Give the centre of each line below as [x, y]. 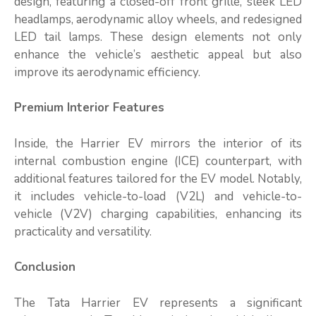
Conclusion [45, 267]
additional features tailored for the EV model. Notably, [158, 178]
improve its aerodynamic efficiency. [107, 72]
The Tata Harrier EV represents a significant [158, 303]
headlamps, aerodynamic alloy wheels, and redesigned [158, 19]
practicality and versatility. [83, 231]
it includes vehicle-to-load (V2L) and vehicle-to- [158, 196]
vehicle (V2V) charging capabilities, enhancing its [158, 214]
